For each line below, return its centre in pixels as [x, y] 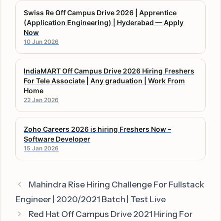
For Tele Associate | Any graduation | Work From [104, 80]
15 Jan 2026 [41, 148]
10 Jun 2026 [41, 41]
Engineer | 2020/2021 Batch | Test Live [91, 199]
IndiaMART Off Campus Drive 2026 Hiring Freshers [109, 71]
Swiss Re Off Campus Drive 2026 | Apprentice [100, 12]
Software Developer [57, 139]
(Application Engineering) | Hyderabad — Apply [104, 22]
